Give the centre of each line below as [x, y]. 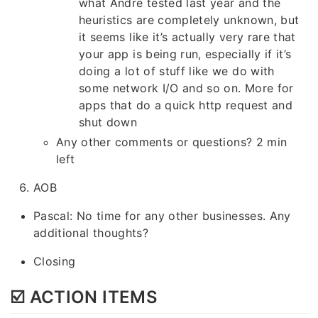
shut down [108, 122]
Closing [55, 262]
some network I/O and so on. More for [186, 88]
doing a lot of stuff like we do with [177, 71]
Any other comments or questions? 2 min [172, 142]
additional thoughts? [91, 233]
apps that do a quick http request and [186, 105]
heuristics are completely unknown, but [189, 20]
